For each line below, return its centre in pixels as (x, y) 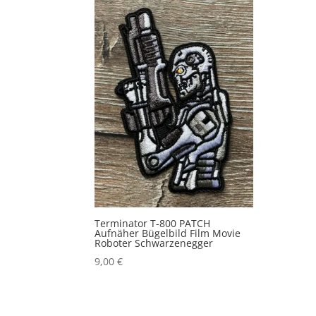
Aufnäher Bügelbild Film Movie (168, 233)
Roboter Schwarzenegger (154, 243)
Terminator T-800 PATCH (153, 223)
